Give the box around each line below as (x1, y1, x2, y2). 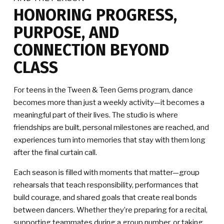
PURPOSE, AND (13, 23, 119, 42)
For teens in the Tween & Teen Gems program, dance (13, 85, 193, 95)
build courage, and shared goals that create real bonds (13, 193, 197, 202)
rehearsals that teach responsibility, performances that (13, 180, 198, 190)
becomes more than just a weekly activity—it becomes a (13, 98, 204, 107)
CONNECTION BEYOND (13, 40, 169, 60)
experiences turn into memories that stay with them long (13, 135, 205, 145)
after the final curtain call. (13, 148, 97, 157)
